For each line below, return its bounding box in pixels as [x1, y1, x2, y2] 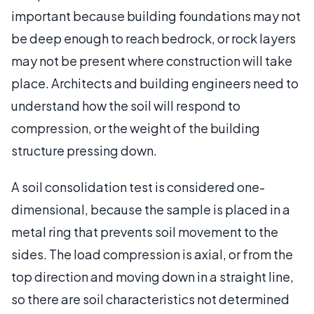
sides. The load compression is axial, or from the [11, 245, 293, 262]
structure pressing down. [11, 142, 157, 158]
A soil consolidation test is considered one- [11, 178, 265, 195]
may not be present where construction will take [11, 52, 292, 69]
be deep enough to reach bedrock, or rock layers [11, 29, 296, 46]
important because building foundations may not [11, 7, 301, 24]
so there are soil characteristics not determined [11, 290, 289, 307]
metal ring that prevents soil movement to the [11, 223, 278, 240]
